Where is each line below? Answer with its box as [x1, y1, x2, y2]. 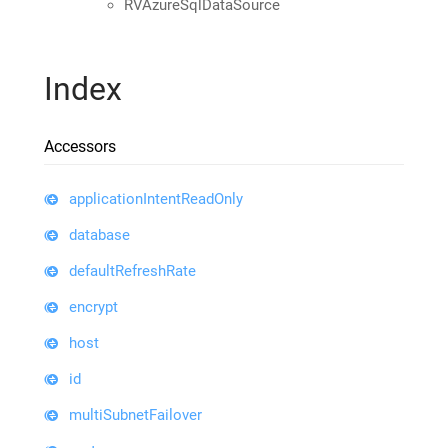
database [69, 225, 130, 244]
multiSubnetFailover [69, 405, 202, 424]
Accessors [44, 136, 116, 156]
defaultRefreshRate [69, 261, 196, 280]
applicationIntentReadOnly [69, 189, 243, 208]
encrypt [69, 297, 118, 316]
